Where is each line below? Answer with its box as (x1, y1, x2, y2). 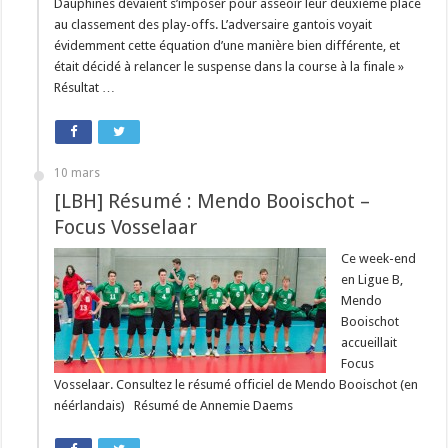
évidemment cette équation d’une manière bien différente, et (54, 38, 401, 53)
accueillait (341, 335, 398, 350)
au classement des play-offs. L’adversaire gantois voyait (54, 17, 373, 32)
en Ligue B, (341, 272, 404, 287)
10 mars (54, 166, 101, 180)
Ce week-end (341, 251, 417, 266)
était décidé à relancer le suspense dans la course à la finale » (54, 59, 405, 74)
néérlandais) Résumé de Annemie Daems (54, 398, 294, 413)
